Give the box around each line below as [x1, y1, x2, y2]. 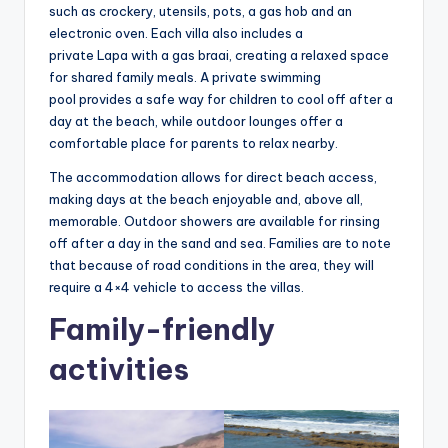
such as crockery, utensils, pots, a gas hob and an [49, 2, 352, 19]
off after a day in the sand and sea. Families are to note [49, 234, 391, 251]
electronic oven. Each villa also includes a [49, 24, 303, 41]
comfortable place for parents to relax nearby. [49, 134, 344, 151]
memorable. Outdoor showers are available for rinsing [49, 212, 380, 229]
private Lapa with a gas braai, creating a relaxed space [49, 46, 389, 63]
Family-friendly [49, 310, 275, 348]
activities [49, 350, 189, 388]
